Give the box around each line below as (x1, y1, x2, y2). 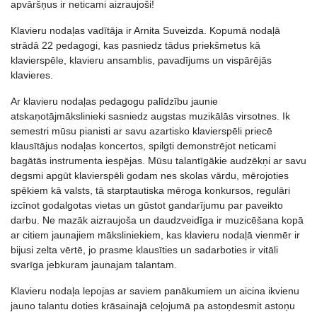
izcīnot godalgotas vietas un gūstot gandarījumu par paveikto (11, 199, 283, 211)
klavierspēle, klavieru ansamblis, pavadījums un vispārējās (11, 54, 272, 66)
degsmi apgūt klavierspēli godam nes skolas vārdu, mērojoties (11, 169, 289, 181)
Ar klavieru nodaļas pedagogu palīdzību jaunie (11, 95, 218, 107)
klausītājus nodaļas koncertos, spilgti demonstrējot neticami (11, 139, 276, 151)
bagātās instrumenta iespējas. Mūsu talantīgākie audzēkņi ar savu (11, 154, 306, 166)
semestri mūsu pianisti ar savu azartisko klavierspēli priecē (11, 125, 272, 137)
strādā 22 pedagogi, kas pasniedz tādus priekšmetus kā (11, 39, 260, 51)
